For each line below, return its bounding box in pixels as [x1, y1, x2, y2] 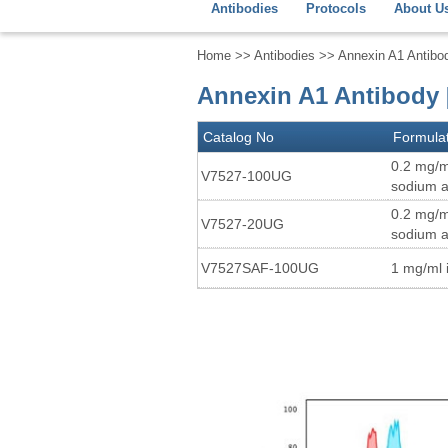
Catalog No [203, 129, 274, 145]
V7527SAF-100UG [201, 260, 319, 276]
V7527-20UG [201, 216, 284, 232]
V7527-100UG [201, 168, 292, 184]
